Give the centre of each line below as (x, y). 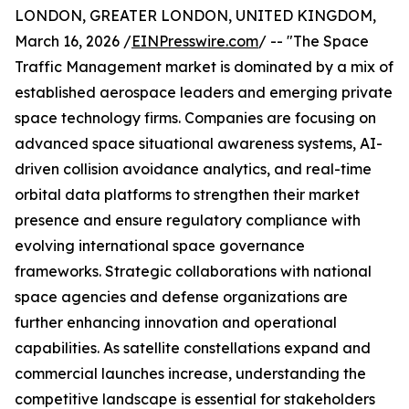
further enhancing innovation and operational (176, 323)
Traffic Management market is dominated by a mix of (204, 67)
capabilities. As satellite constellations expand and (193, 348)
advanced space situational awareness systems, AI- (199, 144)
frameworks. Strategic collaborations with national (193, 272)
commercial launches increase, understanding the (190, 374)
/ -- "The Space (314, 42)
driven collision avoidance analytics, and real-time (193, 169)
